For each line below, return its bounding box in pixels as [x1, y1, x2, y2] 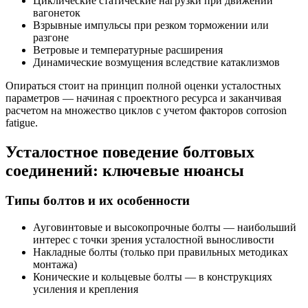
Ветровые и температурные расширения [33, 43, 223, 56]
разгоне [33, 31, 69, 43]
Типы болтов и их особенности [5, 193, 190, 208]
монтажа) [33, 258, 77, 271]
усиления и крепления [33, 283, 138, 296]
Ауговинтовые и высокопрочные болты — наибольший [33, 221, 296, 234]
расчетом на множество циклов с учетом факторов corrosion [5, 104, 287, 116]
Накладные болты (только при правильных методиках [33, 246, 288, 258]
